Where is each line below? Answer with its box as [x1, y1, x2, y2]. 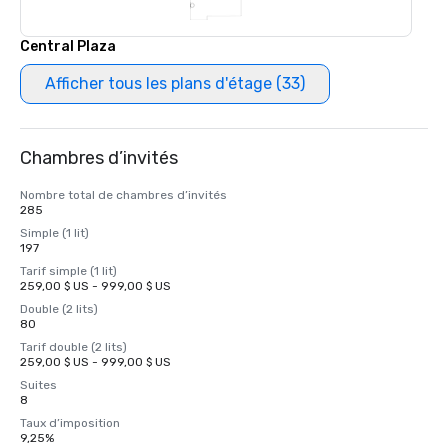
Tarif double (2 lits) [20, 340, 127, 354]
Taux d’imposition [20, 416, 120, 430]
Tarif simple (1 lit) [20, 264, 117, 278]
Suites [20, 378, 57, 392]
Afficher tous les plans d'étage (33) [45, 74, 305, 93]
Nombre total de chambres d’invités [20, 188, 227, 202]
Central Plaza [20, 38, 116, 55]
